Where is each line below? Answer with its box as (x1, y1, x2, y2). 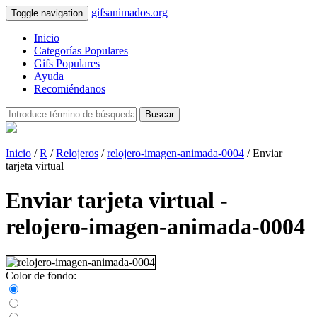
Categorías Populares (34, 45, 128, 57)
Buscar (145, 109, 174, 120)
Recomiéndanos (34, 83, 105, 95)
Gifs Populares (34, 57, 100, 69)
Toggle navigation (11, 8, 83, 18)
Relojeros (56, 147, 98, 159)
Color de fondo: (6, 269, 76, 282)
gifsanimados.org (91, 6, 168, 18)
